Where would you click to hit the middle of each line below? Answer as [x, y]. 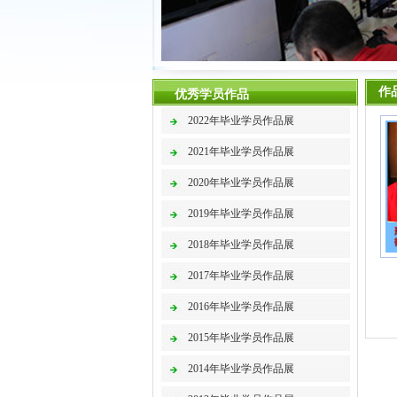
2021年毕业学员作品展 [241, 152]
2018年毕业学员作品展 [241, 245]
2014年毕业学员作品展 [241, 369]
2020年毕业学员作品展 [241, 183]
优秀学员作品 [212, 94]
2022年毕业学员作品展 [241, 121]
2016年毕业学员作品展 [241, 307]
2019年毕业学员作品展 [241, 214]
